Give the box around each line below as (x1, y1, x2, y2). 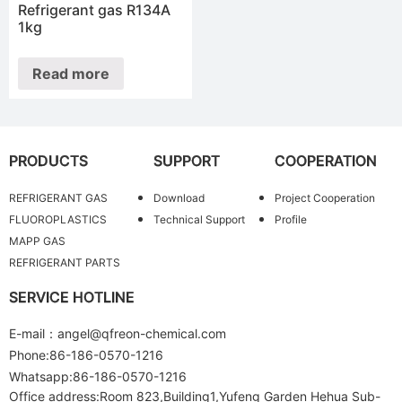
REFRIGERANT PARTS (9, 255, 120, 269)
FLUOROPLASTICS (9, 212, 107, 226)
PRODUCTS (9, 151, 88, 170)
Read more (32, 65, 109, 83)
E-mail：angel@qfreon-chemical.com (9, 325, 226, 341)
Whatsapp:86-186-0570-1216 (9, 368, 187, 384)
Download (153, 190, 205, 205)
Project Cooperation (274, 190, 375, 205)
